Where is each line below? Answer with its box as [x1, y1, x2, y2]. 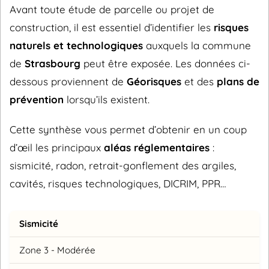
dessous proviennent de [10, 75, 127, 88]
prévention [10, 93, 64, 106]
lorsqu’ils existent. [64, 93, 150, 106]
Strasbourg [25, 57, 80, 70]
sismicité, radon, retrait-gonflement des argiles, [10, 159, 236, 172]
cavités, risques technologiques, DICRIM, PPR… [10, 177, 226, 190]
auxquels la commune [143, 39, 251, 52]
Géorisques [127, 75, 181, 88]
